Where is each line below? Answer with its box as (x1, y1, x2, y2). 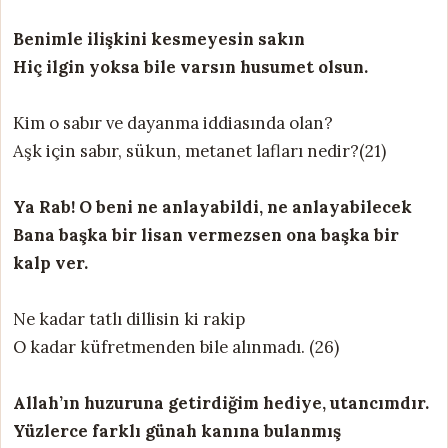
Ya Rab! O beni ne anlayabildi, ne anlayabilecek (13, 195, 412, 218)
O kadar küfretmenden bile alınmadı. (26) (13, 335, 339, 358)
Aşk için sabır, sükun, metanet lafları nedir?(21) (13, 139, 386, 162)
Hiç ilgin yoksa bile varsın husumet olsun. (13, 55, 368, 78)
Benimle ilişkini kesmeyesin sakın (13, 27, 305, 50)
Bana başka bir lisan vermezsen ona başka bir (13, 223, 399, 246)
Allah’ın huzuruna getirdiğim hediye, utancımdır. (13, 391, 429, 414)
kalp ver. (13, 251, 88, 274)
